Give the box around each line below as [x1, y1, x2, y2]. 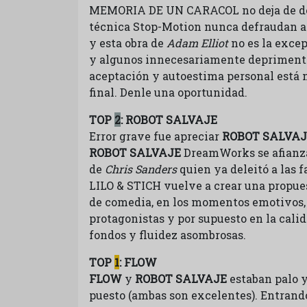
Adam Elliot [167, 36, 228, 50]
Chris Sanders [105, 162, 177, 176]
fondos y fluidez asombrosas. [89, 228, 246, 242]
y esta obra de [89, 36, 167, 50]
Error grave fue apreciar [89, 129, 222, 143]
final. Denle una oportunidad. [89, 85, 247, 99]
